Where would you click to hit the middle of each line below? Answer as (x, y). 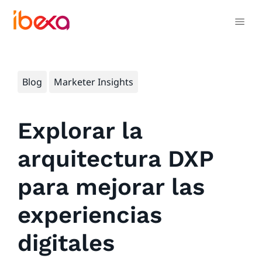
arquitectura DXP (116, 159)
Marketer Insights (94, 82)
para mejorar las (111, 187)
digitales (66, 243)
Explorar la (80, 131)
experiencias (90, 215)
